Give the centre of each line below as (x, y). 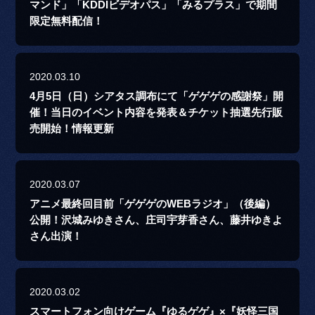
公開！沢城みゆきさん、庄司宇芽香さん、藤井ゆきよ (156, 220)
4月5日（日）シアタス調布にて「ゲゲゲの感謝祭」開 (157, 97)
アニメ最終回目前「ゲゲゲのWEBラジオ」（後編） (153, 204)
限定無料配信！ (67, 21)
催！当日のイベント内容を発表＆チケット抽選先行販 (156, 113)
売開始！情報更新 (72, 129)
